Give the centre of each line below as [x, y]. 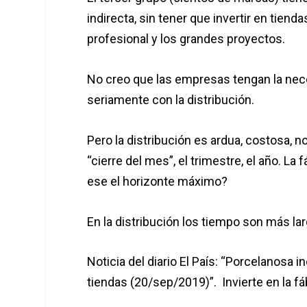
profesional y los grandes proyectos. [186, 39]
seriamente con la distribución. [172, 99]
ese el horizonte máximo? [159, 181]
